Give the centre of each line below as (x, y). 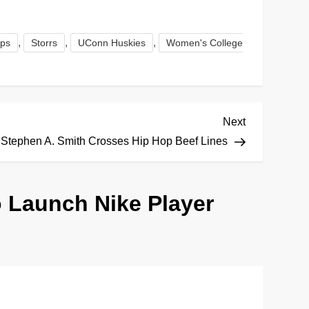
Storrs (44, 42)
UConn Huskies (112, 42)
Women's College (205, 42)
